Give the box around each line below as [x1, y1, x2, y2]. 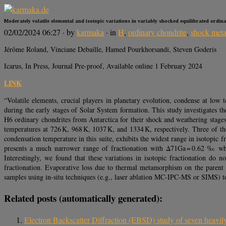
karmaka [77, 27, 104, 38]
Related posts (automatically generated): [4, 191, 162, 205]
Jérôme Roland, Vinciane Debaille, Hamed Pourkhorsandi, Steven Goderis [4, 44, 216, 54]
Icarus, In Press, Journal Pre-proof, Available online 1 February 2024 [4, 61, 202, 71]
